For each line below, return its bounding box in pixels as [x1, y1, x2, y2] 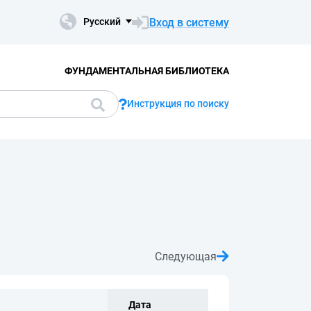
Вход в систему [149, 15, 229, 29]
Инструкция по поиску [127, 98, 229, 109]
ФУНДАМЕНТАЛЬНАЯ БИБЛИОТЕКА [64, 65, 229, 76]
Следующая [155, 249, 217, 263]
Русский [83, 16, 121, 27]
